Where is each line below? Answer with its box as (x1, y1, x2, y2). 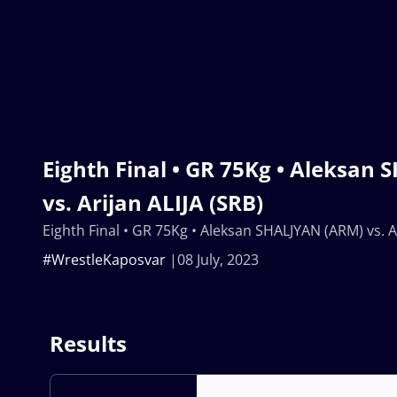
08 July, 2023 (177, 250, 259, 270)
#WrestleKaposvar (43, 250, 166, 270)
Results (50, 329, 127, 359)
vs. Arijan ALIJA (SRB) (43, 188, 263, 218)
